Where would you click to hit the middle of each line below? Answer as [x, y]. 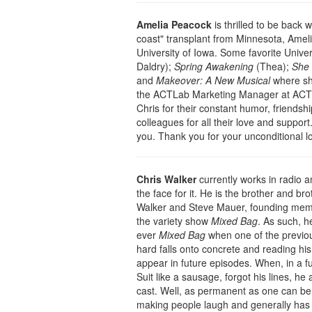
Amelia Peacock [174, 25]
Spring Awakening [215, 67]
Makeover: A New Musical [214, 80]
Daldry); [155, 67]
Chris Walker [166, 179]
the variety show [174, 221]
